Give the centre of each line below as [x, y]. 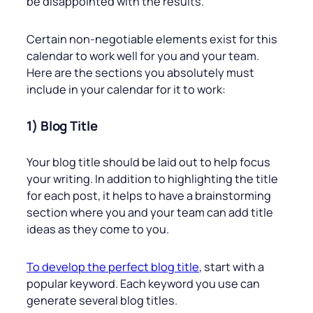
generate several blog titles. [102, 301]
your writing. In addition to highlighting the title [152, 179]
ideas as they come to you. [98, 230]
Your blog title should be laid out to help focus [148, 162]
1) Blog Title [62, 126]
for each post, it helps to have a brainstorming [149, 196]
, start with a [232, 267]
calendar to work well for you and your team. [143, 56]
